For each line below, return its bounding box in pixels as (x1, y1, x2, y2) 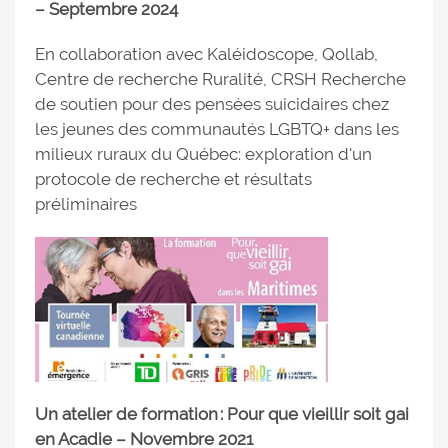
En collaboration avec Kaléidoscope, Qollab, (35, 44, 378, 64)
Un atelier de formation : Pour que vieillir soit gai (35, 404, 409, 424)
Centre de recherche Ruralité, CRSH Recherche (35, 69, 406, 89)
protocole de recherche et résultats (35, 169, 312, 189)
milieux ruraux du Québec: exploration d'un (35, 144, 372, 164)
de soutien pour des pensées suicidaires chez (35, 94, 389, 114)
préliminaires (35, 194, 137, 214)
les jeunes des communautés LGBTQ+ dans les (35, 119, 399, 139)
